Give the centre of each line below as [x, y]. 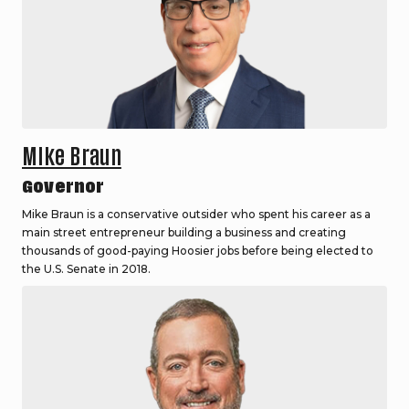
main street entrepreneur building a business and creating [184, 233]
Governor [63, 187]
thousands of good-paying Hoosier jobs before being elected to [198, 251]
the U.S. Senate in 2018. [88, 269]
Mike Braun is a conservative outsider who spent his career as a [196, 215]
